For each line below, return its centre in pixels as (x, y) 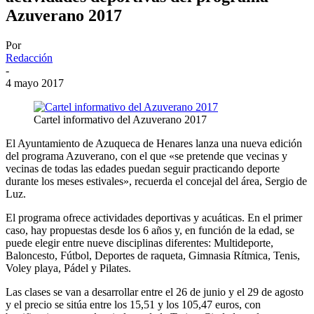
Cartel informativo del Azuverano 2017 (120, 119)
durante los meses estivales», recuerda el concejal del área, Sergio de (156, 181)
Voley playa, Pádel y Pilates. (68, 268)
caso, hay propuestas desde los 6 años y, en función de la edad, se (150, 230)
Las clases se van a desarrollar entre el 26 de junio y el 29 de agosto (155, 292)
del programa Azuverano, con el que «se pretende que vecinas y (146, 156)
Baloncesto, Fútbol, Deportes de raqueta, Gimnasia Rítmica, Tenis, (153, 255)
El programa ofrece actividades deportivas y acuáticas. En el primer (154, 217)
